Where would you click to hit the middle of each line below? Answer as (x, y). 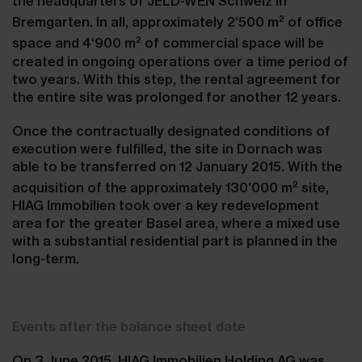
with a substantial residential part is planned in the (175, 240)
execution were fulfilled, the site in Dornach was (167, 148)
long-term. (46, 258)
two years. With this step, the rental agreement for (177, 79)
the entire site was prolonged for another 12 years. (178, 97)
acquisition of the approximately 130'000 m (152, 187)
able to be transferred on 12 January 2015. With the (177, 166)
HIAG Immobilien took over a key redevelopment (166, 205)
